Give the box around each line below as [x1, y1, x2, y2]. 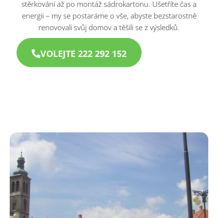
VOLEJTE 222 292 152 [40, 47, 127, 59]
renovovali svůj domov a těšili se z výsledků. [38, 22, 180, 32]
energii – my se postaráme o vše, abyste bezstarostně [21, 10, 197, 20]
